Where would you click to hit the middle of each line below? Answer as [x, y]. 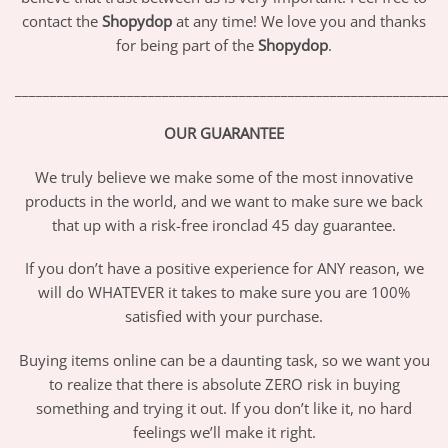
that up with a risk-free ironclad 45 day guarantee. [224, 224]
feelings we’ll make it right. [224, 432]
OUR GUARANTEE [224, 132]
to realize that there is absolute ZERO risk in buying [224, 384]
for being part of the [187, 45]
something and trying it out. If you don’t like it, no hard [224, 408]
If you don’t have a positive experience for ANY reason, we [224, 268]
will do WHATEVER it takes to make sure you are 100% [224, 292]
